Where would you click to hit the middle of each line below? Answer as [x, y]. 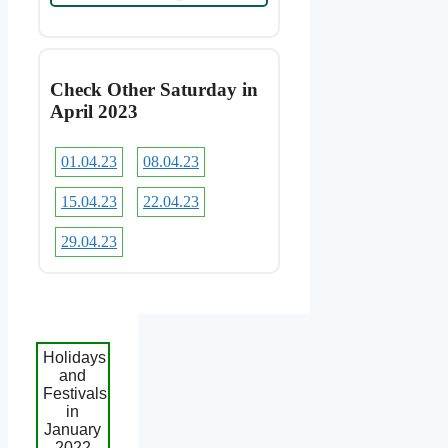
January [73, 429]
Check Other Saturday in [154, 89]
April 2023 [94, 111]
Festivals [75, 393]
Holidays [74, 357]
